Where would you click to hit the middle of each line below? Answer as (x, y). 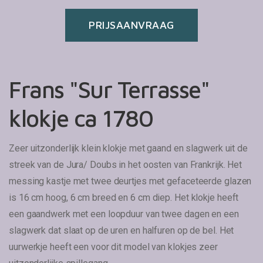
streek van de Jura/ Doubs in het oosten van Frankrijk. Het (126, 165)
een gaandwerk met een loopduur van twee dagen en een (124, 214)
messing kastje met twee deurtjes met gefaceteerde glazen (130, 181)
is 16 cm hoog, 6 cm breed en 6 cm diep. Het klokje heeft (124, 198)
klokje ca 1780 (81, 118)
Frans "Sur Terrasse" (109, 89)
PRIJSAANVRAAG (131, 25)
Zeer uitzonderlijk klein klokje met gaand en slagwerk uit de (128, 148)
